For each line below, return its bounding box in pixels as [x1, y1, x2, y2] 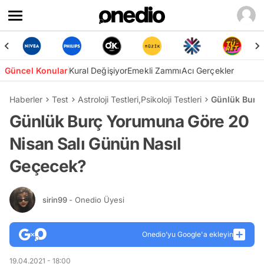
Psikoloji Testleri [141, 94, 202, 104]
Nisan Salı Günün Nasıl [9, 134, 181, 154]
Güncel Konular [5, 65, 68, 75]
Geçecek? [9, 156, 87, 176]
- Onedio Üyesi [69, 194, 124, 204]
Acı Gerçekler [181, 65, 235, 75]
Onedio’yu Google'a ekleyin [142, 230, 233, 239]
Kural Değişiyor [68, 65, 128, 75]
